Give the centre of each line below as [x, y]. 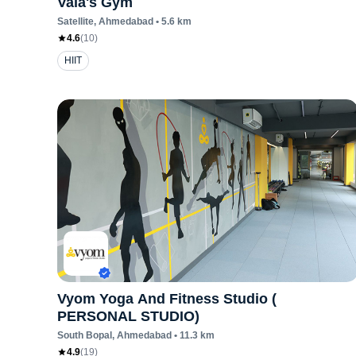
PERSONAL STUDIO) [128, 316]
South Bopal [85, 335]
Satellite [75, 21]
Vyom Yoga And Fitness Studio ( [167, 299]
